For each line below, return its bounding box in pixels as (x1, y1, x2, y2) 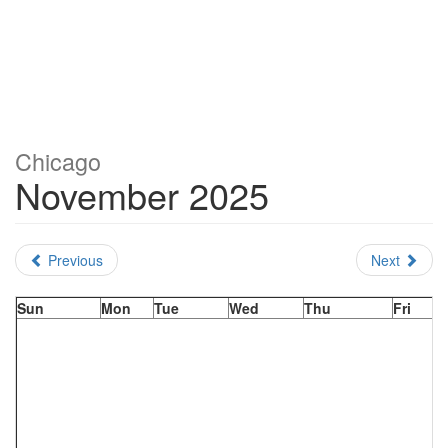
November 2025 (15, 169, 269, 220)
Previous (44, 250, 103, 270)
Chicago (15, 144, 101, 178)
